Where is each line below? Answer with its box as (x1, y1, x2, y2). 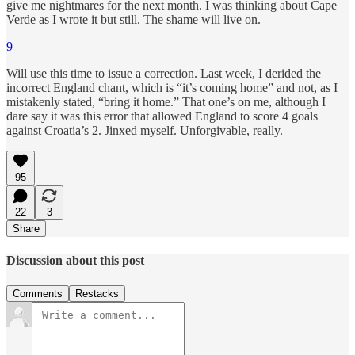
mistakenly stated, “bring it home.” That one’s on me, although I (6, 95, 326, 109)
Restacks (75, 287, 119, 300)
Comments (13, 287, 63, 300)
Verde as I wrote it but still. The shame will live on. (6, 13, 261, 27)
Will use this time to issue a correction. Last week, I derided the (6, 67, 321, 81)
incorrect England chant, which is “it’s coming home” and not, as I (6, 81, 338, 95)
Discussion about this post (6, 254, 144, 268)
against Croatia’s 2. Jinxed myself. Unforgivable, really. (6, 124, 283, 138)
